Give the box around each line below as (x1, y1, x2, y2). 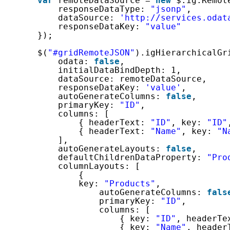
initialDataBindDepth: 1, (57, 65, 181, 75)
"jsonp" (150, 4, 186, 14)
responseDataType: (57, 4, 150, 14)
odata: (57, 56, 94, 66)
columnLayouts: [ (57, 161, 140, 171)
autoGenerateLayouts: (57, 143, 166, 154)
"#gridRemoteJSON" (47, 47, 135, 57)
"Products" (104, 178, 156, 188)
